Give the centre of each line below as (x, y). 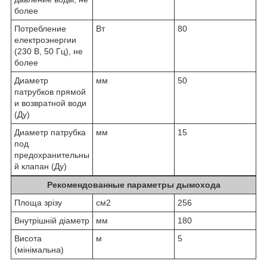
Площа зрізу (38, 202)
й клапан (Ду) (41, 166)
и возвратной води (50, 103)
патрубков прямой (50, 91)
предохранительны (52, 155)
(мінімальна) (39, 249)
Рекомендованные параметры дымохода (133, 184)
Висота (28, 238)
